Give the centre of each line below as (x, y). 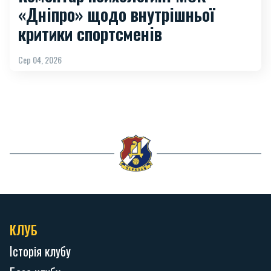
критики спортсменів (90, 33)
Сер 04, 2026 (40, 59)
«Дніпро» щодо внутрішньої (116, 14)
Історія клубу (40, 251)
